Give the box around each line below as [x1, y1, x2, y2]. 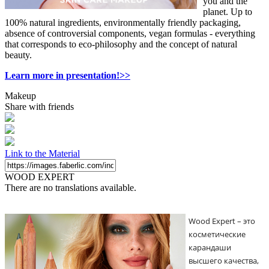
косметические [189, 228, 246, 240]
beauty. [5, 49, 32, 60]
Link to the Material [5, 148, 80, 159]
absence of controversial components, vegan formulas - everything [5, 28, 255, 38]
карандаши [189, 241, 231, 253]
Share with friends [5, 101, 74, 112]
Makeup [5, 90, 36, 101]
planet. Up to [203, 6, 252, 17]
